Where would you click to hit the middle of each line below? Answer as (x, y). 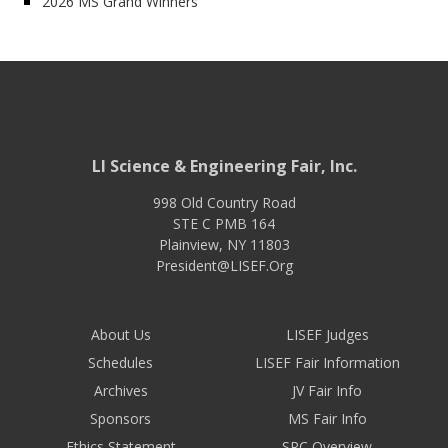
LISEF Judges (327, 334)
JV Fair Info (327, 390)
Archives (120, 390)
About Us (120, 334)
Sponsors (121, 418)
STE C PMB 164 (224, 223)
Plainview (188, 244)
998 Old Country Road (224, 202)
